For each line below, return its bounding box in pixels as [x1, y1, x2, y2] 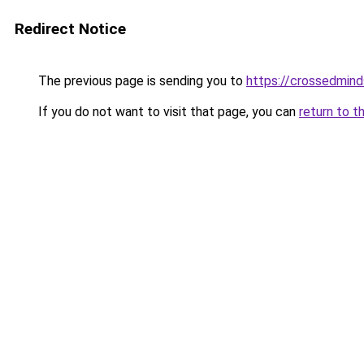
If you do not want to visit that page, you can [35, 104, 299, 119]
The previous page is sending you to [35, 73, 246, 89]
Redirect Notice [15, 19, 126, 38]
